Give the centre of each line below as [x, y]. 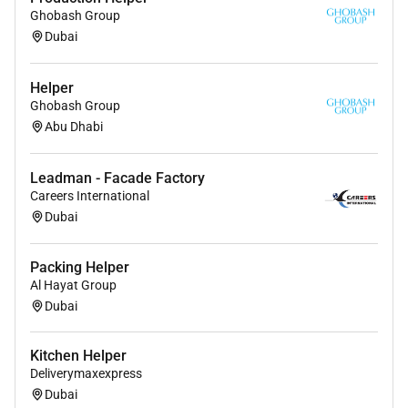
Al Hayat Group [73, 286]
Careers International [90, 196]
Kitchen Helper [78, 356]
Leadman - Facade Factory [117, 178]
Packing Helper [80, 268]
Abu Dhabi [74, 126]
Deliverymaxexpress [86, 374]
